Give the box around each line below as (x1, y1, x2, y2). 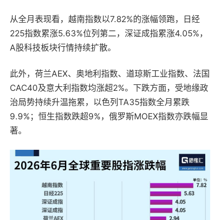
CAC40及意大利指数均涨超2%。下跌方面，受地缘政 (10, 83, 208, 93)
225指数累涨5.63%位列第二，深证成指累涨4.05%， (10, 28, 208, 38)
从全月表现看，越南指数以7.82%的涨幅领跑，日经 (10, 14, 200, 24)
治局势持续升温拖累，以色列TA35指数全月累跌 (10, 97, 190, 107)
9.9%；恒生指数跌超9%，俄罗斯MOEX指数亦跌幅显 (10, 111, 208, 121)
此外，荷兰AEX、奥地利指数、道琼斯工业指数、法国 (10, 69, 210, 79)
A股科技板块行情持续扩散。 (10, 43, 116, 53)
